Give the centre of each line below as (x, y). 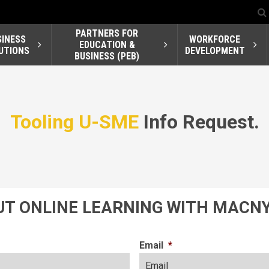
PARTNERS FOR (107, 34)
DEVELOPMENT (215, 50)
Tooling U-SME (74, 122)
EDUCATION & (107, 45)
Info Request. (199, 122)
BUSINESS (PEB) (107, 56)
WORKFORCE (215, 39)
